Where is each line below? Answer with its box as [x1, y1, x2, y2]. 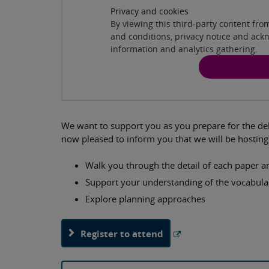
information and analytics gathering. [110, 43, 258, 55]
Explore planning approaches [85, 193, 205, 205]
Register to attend [80, 227, 163, 240]
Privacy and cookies [110, 5, 189, 17]
